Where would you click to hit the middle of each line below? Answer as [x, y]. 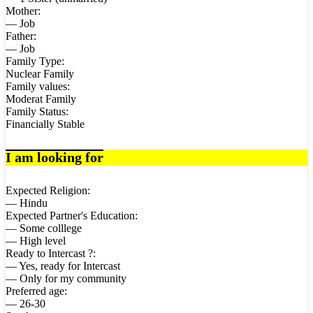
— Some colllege [44, 228]
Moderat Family [41, 99]
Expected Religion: [48, 190]
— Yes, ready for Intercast [63, 265]
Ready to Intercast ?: [51, 253]
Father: [21, 36]
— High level [36, 240]
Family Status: [37, 112]
